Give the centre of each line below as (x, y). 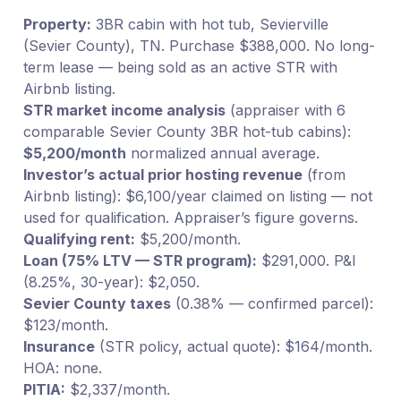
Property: (57, 24)
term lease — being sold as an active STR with (180, 67)
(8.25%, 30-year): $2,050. (111, 282)
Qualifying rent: (79, 239)
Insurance (59, 346)
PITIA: (44, 389)
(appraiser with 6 (285, 110)
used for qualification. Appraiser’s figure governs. (190, 217)
